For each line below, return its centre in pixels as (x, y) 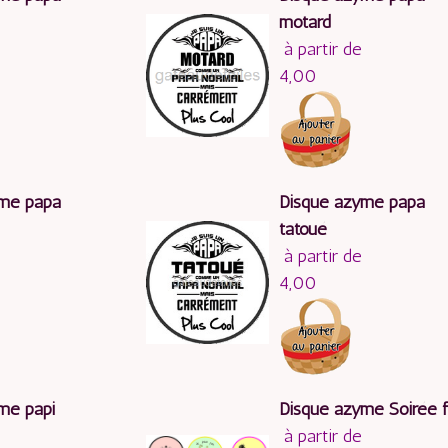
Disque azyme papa (352, 202)
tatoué (303, 229)
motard (305, 22)
